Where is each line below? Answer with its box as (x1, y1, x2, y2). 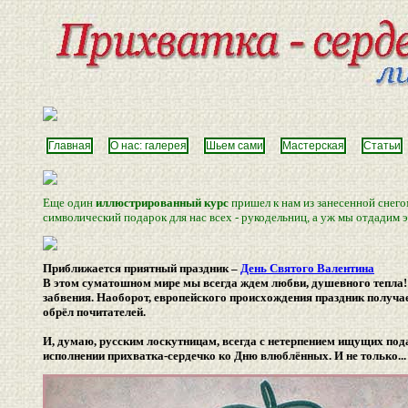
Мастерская (282, 139, 344, 152)
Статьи (363, 139, 401, 152)
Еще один (43, 196, 96, 209)
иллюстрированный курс (96, 196, 229, 209)
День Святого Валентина (240, 261, 374, 275)
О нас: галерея (110, 139, 187, 152)
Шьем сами (206, 139, 263, 152)
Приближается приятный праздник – (43, 261, 240, 275)
